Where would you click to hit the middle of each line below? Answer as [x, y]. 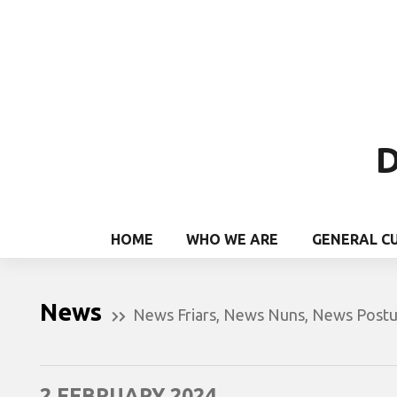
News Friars [175, 314]
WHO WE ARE [233, 239]
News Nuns [264, 314]
